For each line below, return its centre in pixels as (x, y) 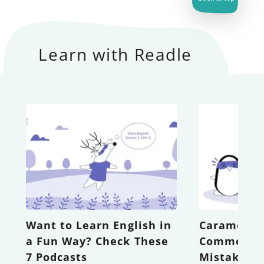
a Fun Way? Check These (97, 241)
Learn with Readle (115, 54)
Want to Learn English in (99, 225)
